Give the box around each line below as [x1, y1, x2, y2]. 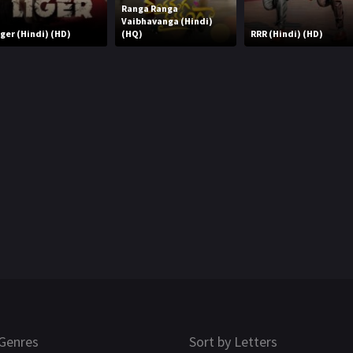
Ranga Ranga [121, 2, 178, 14]
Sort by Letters [189, 333, 277, 351]
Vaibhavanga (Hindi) [121, 14, 213, 27]
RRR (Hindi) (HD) [251, 27, 324, 39]
